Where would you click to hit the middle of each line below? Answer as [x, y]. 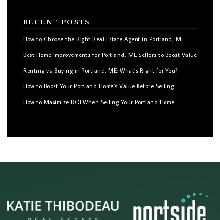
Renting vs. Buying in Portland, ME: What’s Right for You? [100, 71]
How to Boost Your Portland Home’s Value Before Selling [98, 86]
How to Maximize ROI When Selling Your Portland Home [99, 102]
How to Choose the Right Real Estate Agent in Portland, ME [104, 39]
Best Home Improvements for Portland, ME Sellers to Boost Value [110, 55]
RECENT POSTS [57, 22]
